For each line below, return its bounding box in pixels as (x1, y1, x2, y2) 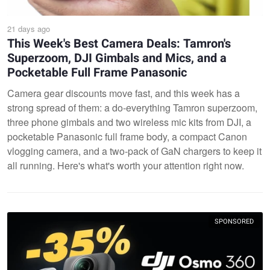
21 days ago (7, 22, 50, 34)
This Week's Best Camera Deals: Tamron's (7, 34, 231, 52)
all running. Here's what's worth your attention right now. (7, 158, 244, 172)
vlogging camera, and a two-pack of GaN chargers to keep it (7, 143, 262, 158)
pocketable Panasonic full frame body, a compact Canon (7, 129, 247, 143)
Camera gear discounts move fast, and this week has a (7, 86, 240, 100)
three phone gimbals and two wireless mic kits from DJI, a (7, 115, 251, 129)
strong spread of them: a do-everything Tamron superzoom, (7, 100, 257, 115)
